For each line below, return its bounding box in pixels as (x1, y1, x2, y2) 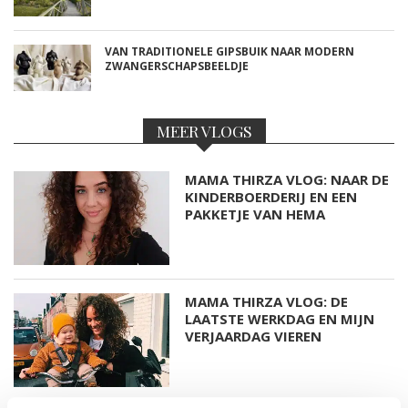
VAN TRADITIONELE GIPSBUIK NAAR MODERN (105, 44, 354, 59)
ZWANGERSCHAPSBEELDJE (105, 58, 249, 74)
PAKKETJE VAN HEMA (185, 205, 326, 223)
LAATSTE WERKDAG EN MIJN (185, 309, 375, 328)
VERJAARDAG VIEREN (185, 326, 322, 345)
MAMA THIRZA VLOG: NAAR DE (185, 170, 390, 189)
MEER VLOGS (156, 120, 252, 141)
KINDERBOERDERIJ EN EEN (185, 188, 358, 206)
